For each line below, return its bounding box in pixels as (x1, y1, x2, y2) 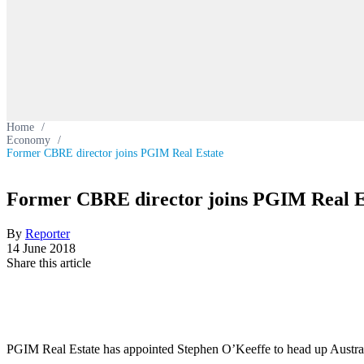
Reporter (25, 226, 70, 240)
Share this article (6, 255, 91, 270)
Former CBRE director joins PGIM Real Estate (6, 147, 223, 159)
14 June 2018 (6, 240, 76, 255)
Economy (6, 134, 50, 146)
